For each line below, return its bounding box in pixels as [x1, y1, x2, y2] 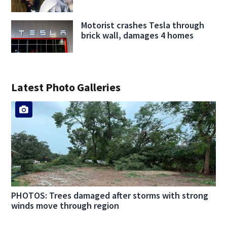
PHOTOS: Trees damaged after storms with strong [11, 190, 209, 202]
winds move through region [11, 200, 120, 212]
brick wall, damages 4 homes [81, 29, 194, 41]
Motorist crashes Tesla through [81, 19, 204, 31]
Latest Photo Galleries [11, 80, 121, 94]
